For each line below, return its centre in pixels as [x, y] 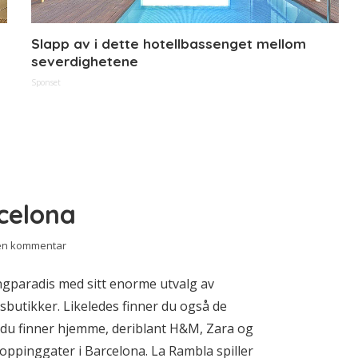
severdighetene [85, 61]
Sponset [46, 82]
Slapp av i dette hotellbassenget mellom [169, 43]
